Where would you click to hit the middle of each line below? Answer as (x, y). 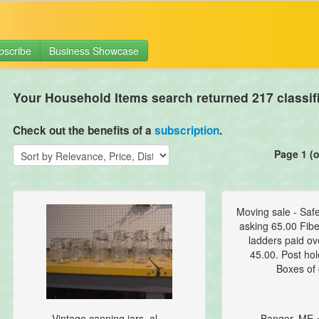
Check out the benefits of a (83, 131)
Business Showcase (94, 51)
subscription (187, 131)
